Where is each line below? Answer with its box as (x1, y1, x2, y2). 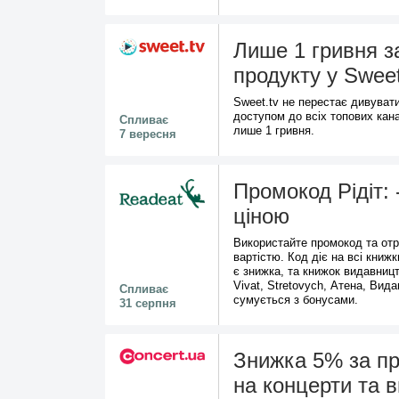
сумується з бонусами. (233, 293, 358, 306)
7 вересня (119, 127, 176, 141)
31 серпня (119, 297, 176, 310)
